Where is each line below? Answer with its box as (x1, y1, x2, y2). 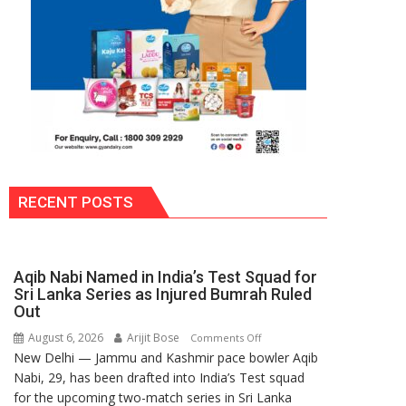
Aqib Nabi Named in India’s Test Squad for (14, 266, 317, 286)
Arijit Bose (124, 329, 179, 345)
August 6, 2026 (25, 329, 103, 345)
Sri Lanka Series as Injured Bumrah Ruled (14, 284, 312, 304)
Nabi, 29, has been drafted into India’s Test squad (14, 368, 304, 386)
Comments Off (190, 330, 261, 344)
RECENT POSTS (18, 192, 133, 211)
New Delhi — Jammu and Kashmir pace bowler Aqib (14, 348, 318, 366)
